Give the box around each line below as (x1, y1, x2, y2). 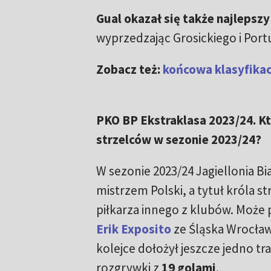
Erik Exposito (96, 221, 171, 238)
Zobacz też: (96, 61, 163, 78)
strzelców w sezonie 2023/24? (96, 131, 261, 148)
